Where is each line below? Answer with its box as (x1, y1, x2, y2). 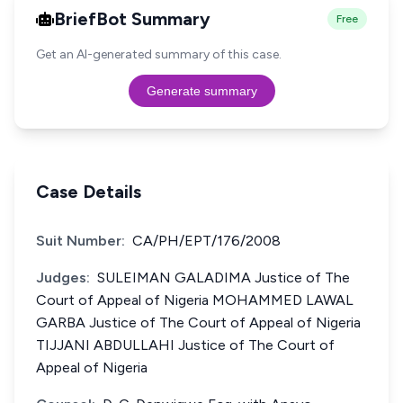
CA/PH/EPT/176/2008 (132, 232, 281, 249)
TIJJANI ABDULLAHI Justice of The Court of (36, 336, 335, 354)
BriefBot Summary (54, 8, 210, 30)
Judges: (36, 269, 90, 286)
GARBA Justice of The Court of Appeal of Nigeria (36, 314, 361, 331)
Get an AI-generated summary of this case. (36, 47, 282, 62)
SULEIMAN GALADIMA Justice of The (97, 269, 350, 286)
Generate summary (146, 84, 257, 98)
